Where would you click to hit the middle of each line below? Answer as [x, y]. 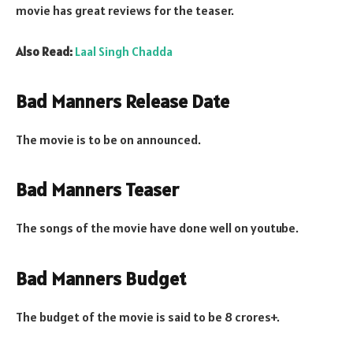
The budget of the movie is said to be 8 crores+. [148, 316]
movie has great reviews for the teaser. [125, 11]
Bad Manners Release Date [123, 102]
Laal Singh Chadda [124, 52]
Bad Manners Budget [101, 278]
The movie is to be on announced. [108, 140]
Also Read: [44, 52]
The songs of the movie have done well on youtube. [157, 228]
